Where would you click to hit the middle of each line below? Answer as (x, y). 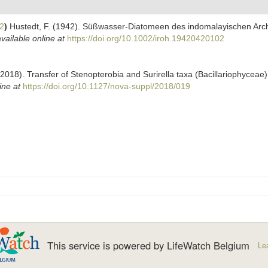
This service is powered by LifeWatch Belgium (149, 245)
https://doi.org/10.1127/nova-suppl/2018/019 (106, 86)
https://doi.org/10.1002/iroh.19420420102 (146, 38)
